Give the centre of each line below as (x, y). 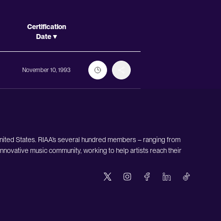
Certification (46, 27)
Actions (95, 26)
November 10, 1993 (46, 70)
